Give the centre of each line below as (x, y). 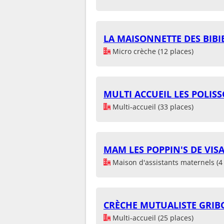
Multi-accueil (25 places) (152, 217)
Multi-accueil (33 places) (152, 106)
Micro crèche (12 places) (152, 51)
